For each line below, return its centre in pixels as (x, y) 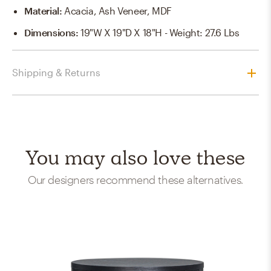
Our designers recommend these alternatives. (135, 180)
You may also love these (135, 158)
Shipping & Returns (56, 73)
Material (42, 11)
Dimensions (50, 33)
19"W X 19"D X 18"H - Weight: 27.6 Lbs (160, 33)
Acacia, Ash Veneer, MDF (118, 11)
